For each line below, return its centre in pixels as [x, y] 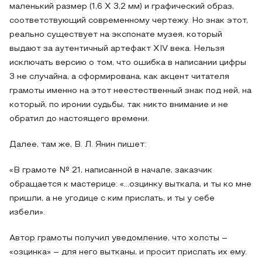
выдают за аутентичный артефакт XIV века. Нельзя [117, 49]
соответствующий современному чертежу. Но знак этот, [129, 21]
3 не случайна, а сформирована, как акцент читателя [119, 77]
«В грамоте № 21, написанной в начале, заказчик [111, 170]
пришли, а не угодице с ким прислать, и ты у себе [112, 199]
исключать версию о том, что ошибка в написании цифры [128, 63]
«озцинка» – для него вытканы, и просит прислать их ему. [128, 252]
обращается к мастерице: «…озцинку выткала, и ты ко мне [130, 185]
